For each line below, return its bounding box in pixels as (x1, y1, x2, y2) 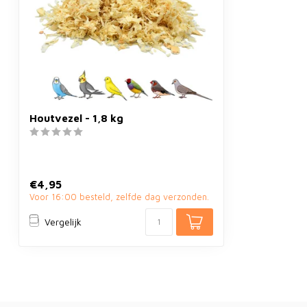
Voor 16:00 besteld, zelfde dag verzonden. (29, 191, 209, 202)
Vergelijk (45, 216, 82, 228)
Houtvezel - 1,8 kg (29, 111, 123, 124)
